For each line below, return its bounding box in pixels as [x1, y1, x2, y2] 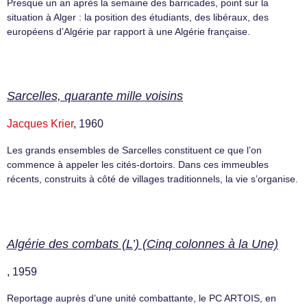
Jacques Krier [7, 118, 73, 130]
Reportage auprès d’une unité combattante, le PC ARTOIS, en [7, 292, 276, 304]
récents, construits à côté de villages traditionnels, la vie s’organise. [7, 173, 298, 185]
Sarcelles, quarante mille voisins [7, 89, 183, 103]
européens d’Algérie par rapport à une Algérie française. [7, 25, 250, 37]
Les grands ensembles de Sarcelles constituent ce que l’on [7, 145, 262, 156]
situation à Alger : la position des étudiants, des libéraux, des [7, 11, 269, 23]
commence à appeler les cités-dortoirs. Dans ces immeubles [7, 159, 269, 171]
